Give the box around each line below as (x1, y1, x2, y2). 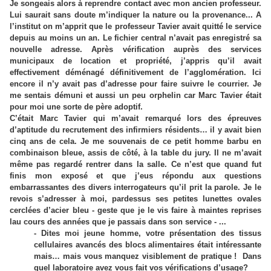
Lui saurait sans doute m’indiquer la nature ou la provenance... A (10, 10, 261, 19)
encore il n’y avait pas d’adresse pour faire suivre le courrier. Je (10, 79, 261, 88)
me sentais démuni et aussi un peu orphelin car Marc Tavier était (10, 91, 261, 100)
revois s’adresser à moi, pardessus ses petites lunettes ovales (10, 194, 261, 203)
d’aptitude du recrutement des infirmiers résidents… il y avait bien (10, 125, 261, 134)
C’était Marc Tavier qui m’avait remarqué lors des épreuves (10, 114, 261, 123)
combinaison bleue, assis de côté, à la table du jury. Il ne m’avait (10, 148, 261, 157)
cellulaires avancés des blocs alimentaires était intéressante (34, 240, 261, 249)
